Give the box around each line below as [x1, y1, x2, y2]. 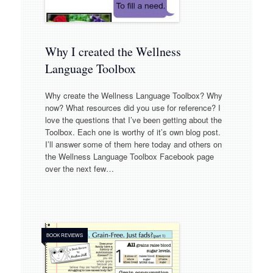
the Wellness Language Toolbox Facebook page [44, 150, 214, 162]
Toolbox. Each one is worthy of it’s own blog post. [44, 126, 221, 138]
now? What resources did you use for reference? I [44, 101, 221, 113]
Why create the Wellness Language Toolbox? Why [44, 89, 222, 101]
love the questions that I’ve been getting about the [44, 113, 222, 126]
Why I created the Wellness [44, 43, 181, 60]
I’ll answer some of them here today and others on [44, 138, 222, 150]
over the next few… [44, 162, 114, 174]
